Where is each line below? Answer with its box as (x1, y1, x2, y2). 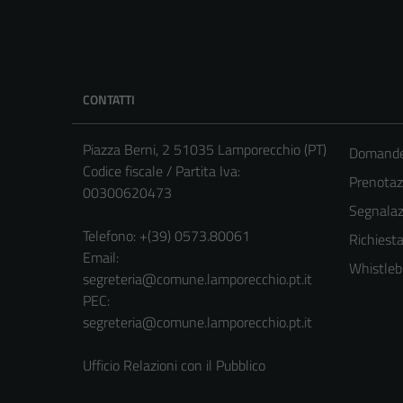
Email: (83, 246, 119, 269)
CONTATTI (83, 90, 135, 110)
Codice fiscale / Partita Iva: (83, 160, 240, 183)
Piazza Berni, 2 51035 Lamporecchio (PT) (83, 139, 327, 161)
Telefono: (83, 225, 136, 247)
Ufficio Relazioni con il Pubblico (83, 354, 265, 377)
